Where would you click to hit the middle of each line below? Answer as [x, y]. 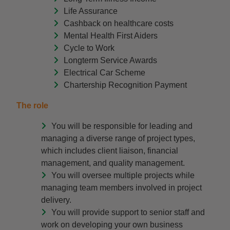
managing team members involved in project [121, 188]
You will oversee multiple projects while [123, 175]
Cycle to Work [89, 48]
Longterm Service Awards [110, 60]
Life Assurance [91, 11]
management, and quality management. [113, 163]
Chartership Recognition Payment [125, 85]
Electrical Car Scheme [104, 73]
